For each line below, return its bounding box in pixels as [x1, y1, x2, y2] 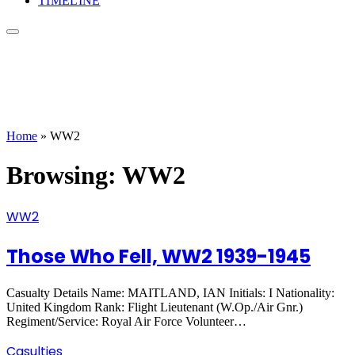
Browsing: [6, 160, 122, 189]
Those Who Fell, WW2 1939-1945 [6, 242, 311, 269]
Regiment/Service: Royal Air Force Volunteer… [6, 314, 246, 328]
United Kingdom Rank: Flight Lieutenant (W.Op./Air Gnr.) [6, 300, 303, 314]
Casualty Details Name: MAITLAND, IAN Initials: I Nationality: [6, 285, 334, 300]
